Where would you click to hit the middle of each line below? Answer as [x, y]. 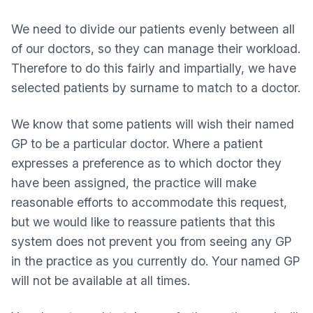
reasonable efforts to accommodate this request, [149, 202]
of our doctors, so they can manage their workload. [156, 49]
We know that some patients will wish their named [153, 124]
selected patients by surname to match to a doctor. [156, 88]
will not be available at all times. [101, 281]
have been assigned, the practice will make [134, 183]
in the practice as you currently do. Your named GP [155, 261]
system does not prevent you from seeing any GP [151, 241]
